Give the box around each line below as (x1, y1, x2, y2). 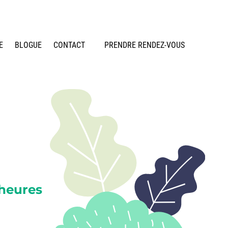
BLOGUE (14, 40, 42, 50)
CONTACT (53, 40, 85, 50)
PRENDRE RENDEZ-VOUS (104, 40, 185, 50)
